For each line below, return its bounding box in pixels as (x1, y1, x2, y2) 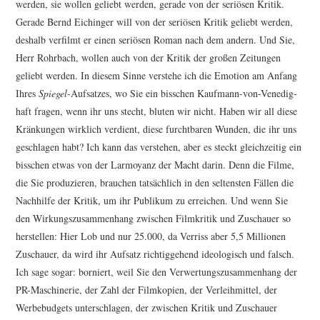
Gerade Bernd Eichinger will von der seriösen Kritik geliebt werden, (16, 15, 294, 29)
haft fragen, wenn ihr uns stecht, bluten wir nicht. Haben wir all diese (16, 104, 298, 119)
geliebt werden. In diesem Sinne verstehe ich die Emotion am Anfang (16, 69, 298, 83)
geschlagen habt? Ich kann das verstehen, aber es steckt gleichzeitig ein (16, 140, 302, 154)
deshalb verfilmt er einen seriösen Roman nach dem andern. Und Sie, (16, 33, 296, 47)
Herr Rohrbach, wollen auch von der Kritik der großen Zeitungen (16, 51, 281, 65)
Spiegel (39, 86, 68, 101)
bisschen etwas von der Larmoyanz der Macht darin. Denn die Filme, (16, 158, 295, 172)
